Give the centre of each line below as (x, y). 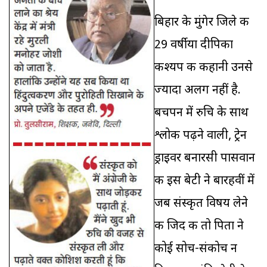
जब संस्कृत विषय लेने (201, 204)
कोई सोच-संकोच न (196, 249)
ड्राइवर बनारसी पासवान (205, 159)
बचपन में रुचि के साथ (201, 114)
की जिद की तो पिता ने (199, 227)
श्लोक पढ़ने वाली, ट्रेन (201, 136)
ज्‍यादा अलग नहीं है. (198, 91)
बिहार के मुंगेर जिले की (202, 23)
